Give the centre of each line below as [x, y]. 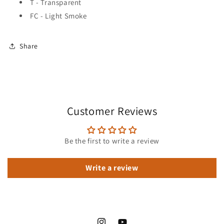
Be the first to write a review [112, 141]
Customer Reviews [112, 111]
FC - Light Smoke [58, 16]
